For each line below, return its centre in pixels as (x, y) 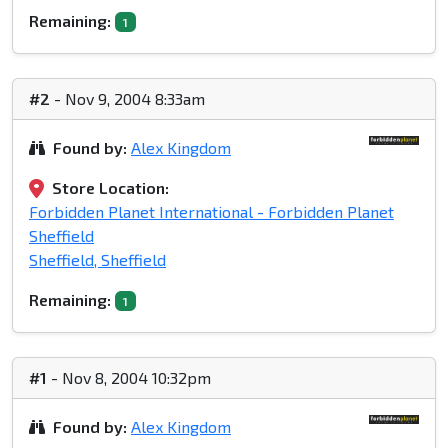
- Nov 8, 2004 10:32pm (129, 378)
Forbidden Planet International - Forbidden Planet (211, 212)
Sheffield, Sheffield (97, 260)
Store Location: (110, 188)
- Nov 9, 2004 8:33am (127, 99)
